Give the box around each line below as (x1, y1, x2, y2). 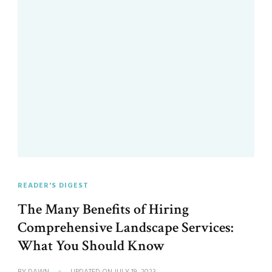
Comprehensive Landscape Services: (18, 218, 233, 237)
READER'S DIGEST (18, 180, 89, 192)
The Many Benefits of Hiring (18, 200, 189, 219)
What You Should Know (18, 236, 165, 256)
